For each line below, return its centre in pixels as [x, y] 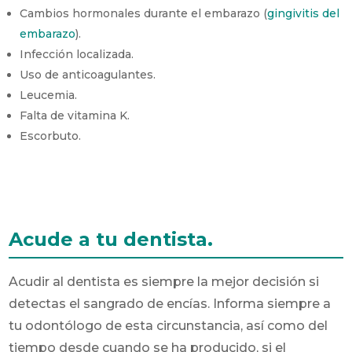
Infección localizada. [77, 54]
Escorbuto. [51, 136]
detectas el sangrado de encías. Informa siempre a [170, 303]
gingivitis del [304, 13]
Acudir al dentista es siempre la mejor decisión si [164, 281]
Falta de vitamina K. [75, 115]
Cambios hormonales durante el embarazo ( [144, 13]
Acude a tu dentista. [114, 239]
